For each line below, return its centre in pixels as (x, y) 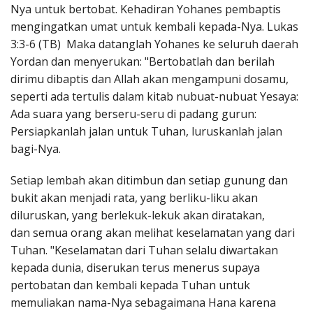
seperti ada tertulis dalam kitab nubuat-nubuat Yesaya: (154, 97)
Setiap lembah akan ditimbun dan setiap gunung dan (149, 181)
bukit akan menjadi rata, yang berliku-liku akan (134, 198)
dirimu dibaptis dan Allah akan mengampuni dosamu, (150, 79)
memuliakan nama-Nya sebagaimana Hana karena (143, 303)
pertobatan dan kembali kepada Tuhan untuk (130, 285)
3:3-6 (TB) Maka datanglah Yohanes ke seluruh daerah (154, 44)
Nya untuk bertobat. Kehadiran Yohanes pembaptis (146, 9)
